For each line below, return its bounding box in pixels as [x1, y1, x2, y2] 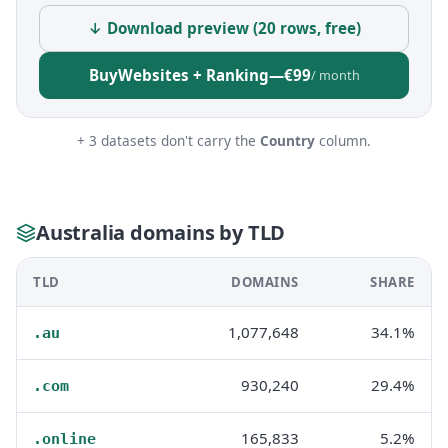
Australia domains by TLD [36, 218, 286, 246]
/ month [310, 66, 360, 84]
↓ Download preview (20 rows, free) [87, 18, 361, 38]
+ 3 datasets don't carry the [77, 131, 260, 150]
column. [315, 131, 371, 150]
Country [260, 131, 315, 150]
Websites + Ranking [117, 65, 269, 85]
